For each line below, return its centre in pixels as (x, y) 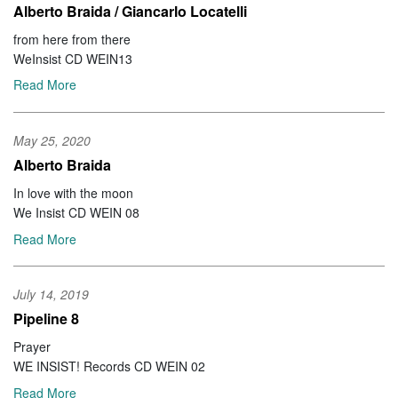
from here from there (72, 39)
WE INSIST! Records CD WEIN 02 (109, 366)
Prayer (32, 347)
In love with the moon (73, 193)
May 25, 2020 (52, 140)
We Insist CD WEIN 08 (76, 212)
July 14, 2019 (51, 295)
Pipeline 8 (46, 319)
